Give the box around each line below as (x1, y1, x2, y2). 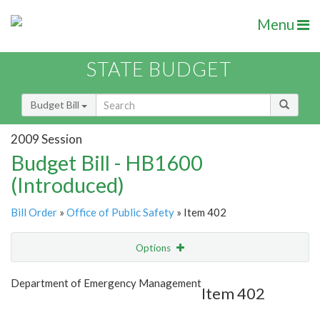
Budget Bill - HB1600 (11, 150, 203, 176)
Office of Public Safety (66, 206, 174, 219)
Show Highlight (83, 271, 149, 283)
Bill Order (11, 206, 57, 219)
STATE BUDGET (86, 57, 231, 81)
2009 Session (11, 131, 82, 146)
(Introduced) (11, 172, 124, 198)
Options (136, 242, 173, 254)
